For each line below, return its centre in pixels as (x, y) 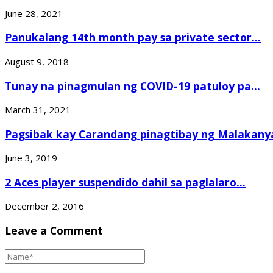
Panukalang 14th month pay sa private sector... (133, 37)
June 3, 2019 (31, 158)
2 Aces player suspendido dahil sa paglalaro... (125, 182)
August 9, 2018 (37, 62)
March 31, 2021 (38, 110)
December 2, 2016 (44, 206)
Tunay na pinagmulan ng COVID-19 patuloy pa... (133, 86)
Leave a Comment (54, 230)
